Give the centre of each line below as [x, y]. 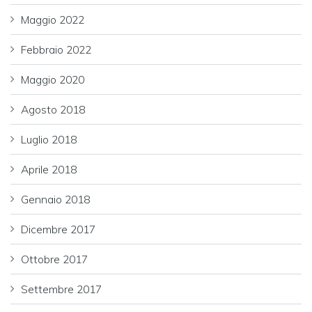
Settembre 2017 [61, 289]
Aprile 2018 [49, 170]
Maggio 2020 [53, 80]
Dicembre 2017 [58, 229]
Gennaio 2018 [55, 200]
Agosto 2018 [53, 110]
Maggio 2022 [53, 20]
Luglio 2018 [49, 140]
